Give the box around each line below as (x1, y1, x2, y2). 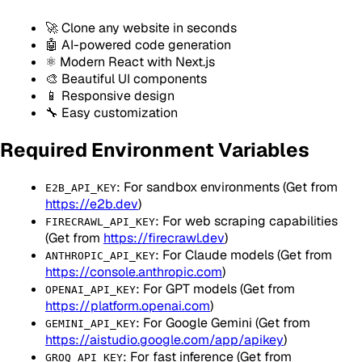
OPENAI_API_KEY (45, 283, 136, 296)
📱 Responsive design (45, 86, 175, 104)
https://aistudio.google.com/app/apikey (45, 330, 284, 348)
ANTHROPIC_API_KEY (45, 249, 155, 262)
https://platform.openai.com (45, 297, 210, 314)
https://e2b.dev (45, 195, 138, 213)
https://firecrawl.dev (103, 229, 225, 246)
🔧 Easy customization (45, 103, 178, 121)
